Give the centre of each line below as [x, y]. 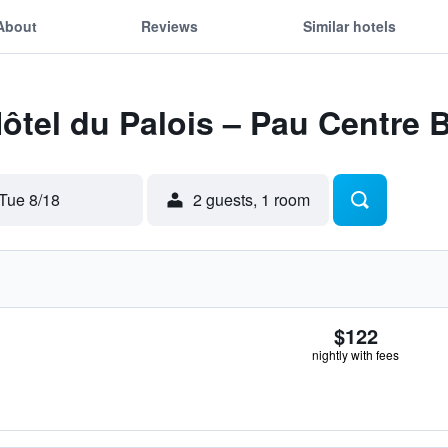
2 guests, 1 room [251, 199]
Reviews [170, 25]
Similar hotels [349, 25]
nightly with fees [355, 354]
